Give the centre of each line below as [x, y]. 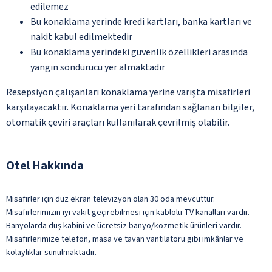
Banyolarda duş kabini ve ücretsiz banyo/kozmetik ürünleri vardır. [124, 226]
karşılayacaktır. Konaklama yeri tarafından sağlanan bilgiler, [130, 107]
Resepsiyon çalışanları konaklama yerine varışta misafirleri [128, 92]
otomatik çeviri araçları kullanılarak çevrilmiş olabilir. [118, 122]
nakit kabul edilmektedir [81, 37]
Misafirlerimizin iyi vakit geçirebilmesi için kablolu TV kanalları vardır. [128, 212]
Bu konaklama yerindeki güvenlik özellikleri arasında [139, 52]
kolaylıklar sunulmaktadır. [51, 252]
